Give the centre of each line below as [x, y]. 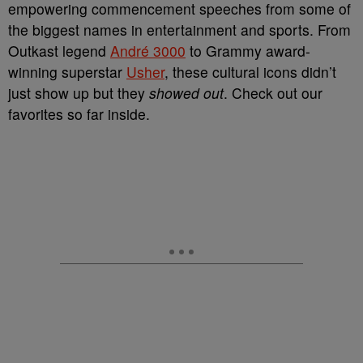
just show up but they [79, 93]
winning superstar [67, 72]
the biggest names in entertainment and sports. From [179, 30]
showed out [186, 93]
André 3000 [148, 51]
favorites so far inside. [79, 114]
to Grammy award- [248, 51]
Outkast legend [59, 51]
